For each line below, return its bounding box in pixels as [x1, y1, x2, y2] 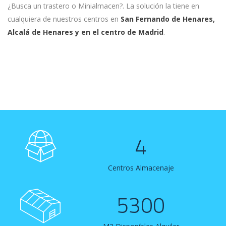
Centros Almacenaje [107, 163, 174, 173]
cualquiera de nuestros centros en [8, 14, 121, 24]
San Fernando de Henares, [121, 14, 215, 24]
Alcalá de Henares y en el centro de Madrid [8, 27, 163, 37]
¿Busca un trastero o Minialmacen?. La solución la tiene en [8, 1, 199, 11]
